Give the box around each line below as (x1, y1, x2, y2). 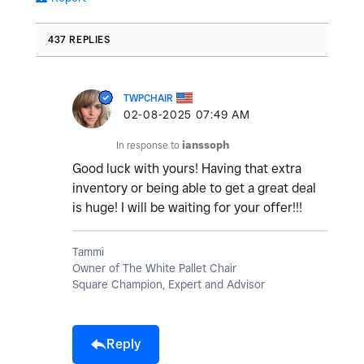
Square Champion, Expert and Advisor (72, 278, 265, 292)
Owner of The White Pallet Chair (72, 262, 236, 275)
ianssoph (182, 139, 229, 152)
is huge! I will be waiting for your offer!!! (72, 200, 302, 216)
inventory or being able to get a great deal (72, 180, 316, 197)
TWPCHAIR (123, 92, 173, 105)
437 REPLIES (48, 33, 110, 46)
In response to (116, 139, 182, 152)
